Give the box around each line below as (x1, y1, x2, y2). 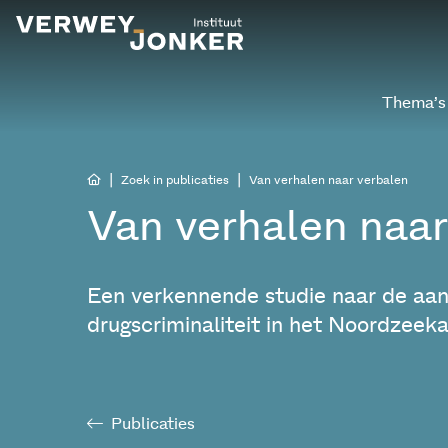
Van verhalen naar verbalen (249, 174, 408, 186)
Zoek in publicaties (121, 174, 229, 186)
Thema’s (381, 95, 446, 111)
